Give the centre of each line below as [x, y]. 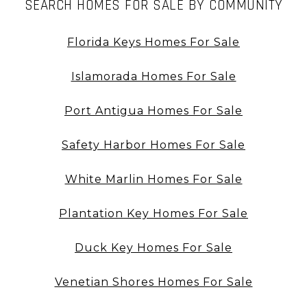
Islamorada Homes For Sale [153, 77]
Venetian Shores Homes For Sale [153, 282]
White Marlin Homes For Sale [153, 180]
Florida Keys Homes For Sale [153, 42]
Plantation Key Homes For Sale [153, 214]
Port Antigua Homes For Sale [153, 111]
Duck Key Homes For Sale [153, 248]
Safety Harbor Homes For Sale [153, 145]
